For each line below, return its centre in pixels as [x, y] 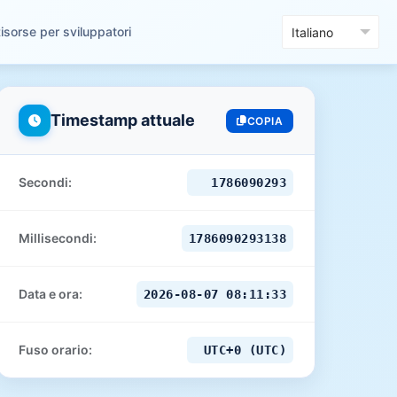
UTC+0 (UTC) [245, 350]
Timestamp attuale [123, 120]
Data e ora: [51, 294]
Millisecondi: [58, 238]
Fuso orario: [55, 350]
